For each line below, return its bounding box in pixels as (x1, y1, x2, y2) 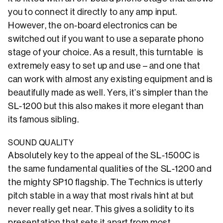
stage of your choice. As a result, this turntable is (8, 47, 204, 58)
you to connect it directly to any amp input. (8, 7, 177, 17)
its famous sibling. (8, 114, 81, 125)
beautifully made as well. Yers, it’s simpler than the (8, 88, 209, 98)
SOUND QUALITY (8, 138, 74, 148)
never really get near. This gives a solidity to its (8, 204, 195, 215)
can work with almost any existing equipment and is (8, 74, 214, 85)
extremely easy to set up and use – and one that (8, 61, 201, 71)
